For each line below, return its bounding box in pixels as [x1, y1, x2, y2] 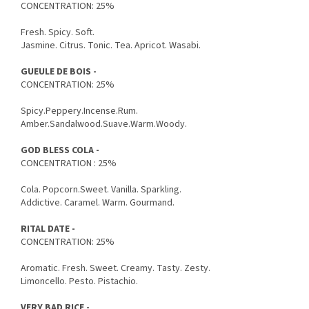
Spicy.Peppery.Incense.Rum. [21, 103, 138, 118]
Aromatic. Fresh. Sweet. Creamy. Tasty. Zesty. [21, 261, 210, 275]
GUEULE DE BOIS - [21, 64, 97, 79]
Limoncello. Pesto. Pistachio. [21, 274, 138, 288]
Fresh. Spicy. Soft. [21, 25, 94, 39]
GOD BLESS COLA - [21, 143, 99, 157]
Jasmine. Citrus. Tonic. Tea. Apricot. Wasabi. [21, 38, 201, 52]
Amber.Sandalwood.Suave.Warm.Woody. [21, 117, 187, 131]
